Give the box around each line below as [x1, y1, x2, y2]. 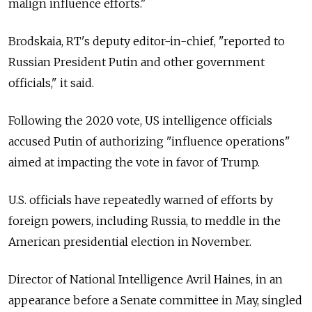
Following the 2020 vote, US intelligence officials [8, 114, 272, 128]
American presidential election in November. [8, 235, 251, 249]
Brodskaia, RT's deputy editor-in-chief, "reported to [8, 34, 285, 49]
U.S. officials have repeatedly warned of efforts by [8, 193, 273, 208]
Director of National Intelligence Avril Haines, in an [8, 272, 283, 287]
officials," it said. [8, 76, 94, 91]
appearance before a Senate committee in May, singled [8, 293, 302, 308]
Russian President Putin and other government [8, 55, 265, 70]
